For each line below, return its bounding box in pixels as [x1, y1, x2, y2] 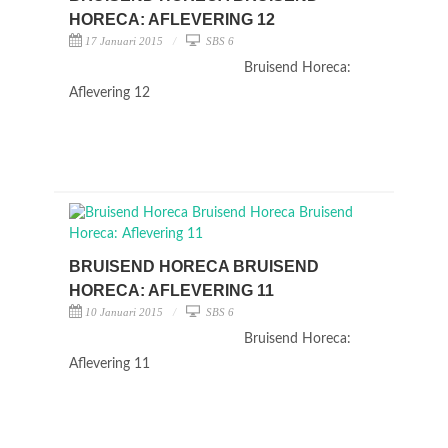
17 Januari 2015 [85, 35, 163, 47]
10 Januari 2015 [85, 306, 163, 318]
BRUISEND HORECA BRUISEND [69, 258, 319, 275]
